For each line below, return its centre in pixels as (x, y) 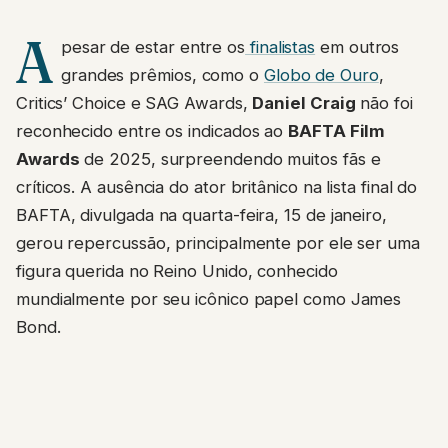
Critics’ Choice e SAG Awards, (134, 103)
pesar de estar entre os (153, 47)
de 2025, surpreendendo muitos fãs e (230, 159)
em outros (357, 47)
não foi (384, 103)
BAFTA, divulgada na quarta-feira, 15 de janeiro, (201, 215)
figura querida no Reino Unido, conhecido (177, 271)
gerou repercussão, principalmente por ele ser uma (218, 243)
